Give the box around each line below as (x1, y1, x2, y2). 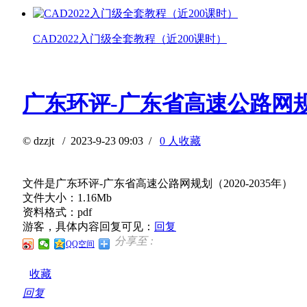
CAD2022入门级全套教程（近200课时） (33, 32, 227, 45)
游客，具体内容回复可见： (23, 220, 154, 232)
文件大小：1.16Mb (23, 191, 112, 204)
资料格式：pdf (23, 206, 92, 218)
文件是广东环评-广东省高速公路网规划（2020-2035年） (23, 177, 293, 189)
